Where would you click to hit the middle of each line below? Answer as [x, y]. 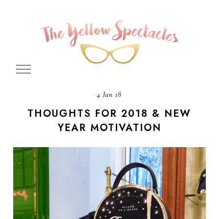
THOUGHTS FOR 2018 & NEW [109, 114]
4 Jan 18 [109, 96]
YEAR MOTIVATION [109, 128]
